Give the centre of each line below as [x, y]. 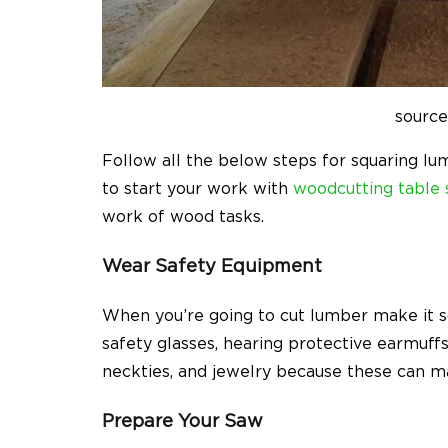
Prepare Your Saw [182, 422]
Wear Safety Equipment [212, 266]
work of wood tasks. [183, 216]
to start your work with [197, 188]
